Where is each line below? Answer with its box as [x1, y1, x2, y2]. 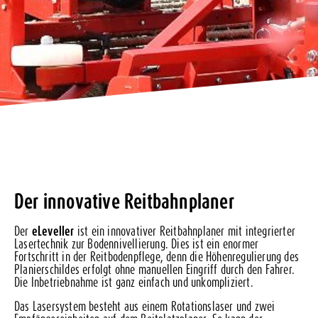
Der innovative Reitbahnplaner [14, 189, 234, 214]
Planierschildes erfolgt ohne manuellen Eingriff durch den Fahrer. [14, 262, 295, 277]
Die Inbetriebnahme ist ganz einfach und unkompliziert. [14, 275, 257, 290]
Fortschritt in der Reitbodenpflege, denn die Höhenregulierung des [14, 249, 300, 264]
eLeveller [31, 224, 75, 238]
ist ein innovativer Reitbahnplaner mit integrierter [74, 224, 296, 238]
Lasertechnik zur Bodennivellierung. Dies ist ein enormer [14, 236, 259, 251]
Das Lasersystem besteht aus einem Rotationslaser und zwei [14, 299, 275, 314]
